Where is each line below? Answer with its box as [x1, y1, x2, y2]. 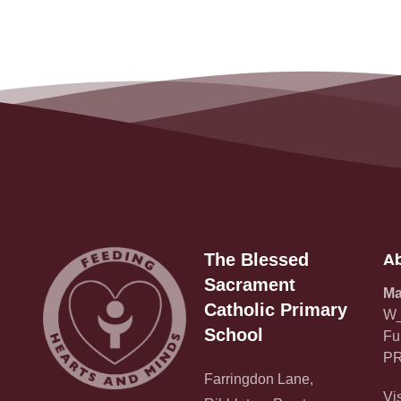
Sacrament [204, 274, 295, 294]
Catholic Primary [204, 299, 347, 320]
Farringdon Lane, [204, 371, 313, 387]
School [204, 324, 263, 345]
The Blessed [204, 249, 309, 269]
